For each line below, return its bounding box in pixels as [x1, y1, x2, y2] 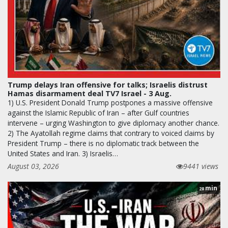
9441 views [183, 161, 218, 172]
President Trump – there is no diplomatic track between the [8, 138, 199, 149]
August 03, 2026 [8, 161, 59, 172]
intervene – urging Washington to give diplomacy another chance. [8, 118, 219, 128]
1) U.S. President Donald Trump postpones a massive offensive [8, 98, 213, 108]
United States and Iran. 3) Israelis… [8, 149, 118, 159]
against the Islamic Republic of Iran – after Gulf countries [8, 108, 189, 118]
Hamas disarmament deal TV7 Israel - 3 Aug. [8, 89, 172, 99]
